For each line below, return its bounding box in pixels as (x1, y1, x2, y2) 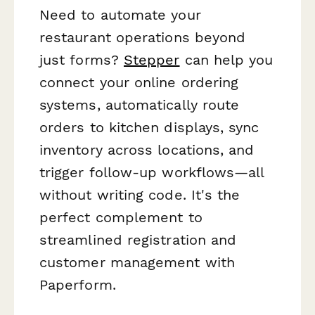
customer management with (39, 253, 235, 271)
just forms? (39, 51, 124, 68)
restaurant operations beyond (39, 28, 246, 46)
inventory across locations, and (39, 141, 255, 158)
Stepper (123, 51, 180, 68)
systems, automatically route (39, 96, 240, 113)
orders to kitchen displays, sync (39, 118, 259, 136)
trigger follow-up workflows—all (39, 163, 264, 181)
